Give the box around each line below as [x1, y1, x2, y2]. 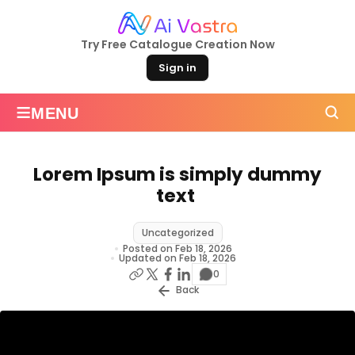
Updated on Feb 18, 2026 [119, 250, 236, 265]
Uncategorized [141, 225, 214, 239]
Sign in [158, 59, 197, 75]
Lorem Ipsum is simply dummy [33, 161, 322, 187]
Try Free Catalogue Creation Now [80, 36, 275, 52]
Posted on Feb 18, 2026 [123, 241, 232, 255]
